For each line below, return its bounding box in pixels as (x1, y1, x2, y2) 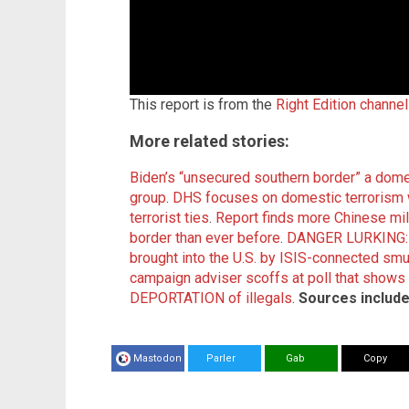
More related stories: (130, 131, 289, 151)
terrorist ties (130, 209, 209, 226)
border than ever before (130, 229, 280, 246)
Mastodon (133, 352, 182, 364)
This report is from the (130, 96, 276, 113)
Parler (195, 352, 236, 364)
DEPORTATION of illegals (130, 289, 292, 307)
